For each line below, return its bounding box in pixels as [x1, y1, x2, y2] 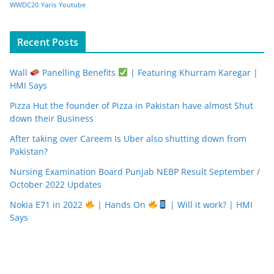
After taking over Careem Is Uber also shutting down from [10, 132, 246, 144]
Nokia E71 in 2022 [10, 198, 85, 210]
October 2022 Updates [10, 178, 102, 190]
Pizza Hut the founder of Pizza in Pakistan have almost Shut [10, 99, 253, 111]
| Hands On [94, 198, 148, 210]
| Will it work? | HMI [167, 198, 253, 210]
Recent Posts [17, 35, 78, 49]
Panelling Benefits [39, 66, 118, 78]
